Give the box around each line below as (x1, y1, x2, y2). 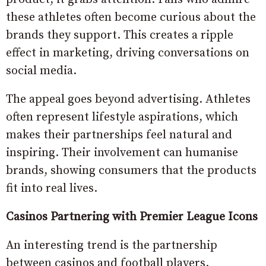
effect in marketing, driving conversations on (6, 46, 249, 61)
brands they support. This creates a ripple (6, 28, 233, 43)
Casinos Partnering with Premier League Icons (6, 210, 258, 224)
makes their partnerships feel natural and (6, 128, 232, 142)
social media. (6, 64, 77, 78)
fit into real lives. (6, 181, 97, 196)
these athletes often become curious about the (6, 10, 256, 25)
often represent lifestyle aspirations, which (6, 110, 238, 125)
